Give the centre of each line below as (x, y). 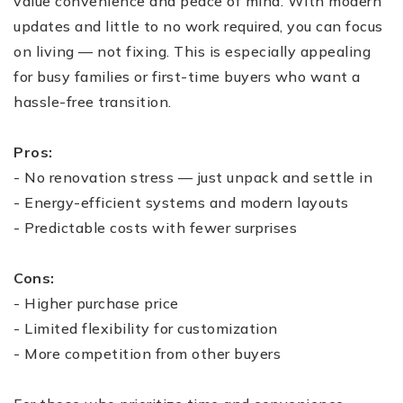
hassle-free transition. (93, 101)
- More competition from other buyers (147, 353)
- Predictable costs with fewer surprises (155, 227)
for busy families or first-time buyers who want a (187, 76)
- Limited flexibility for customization (146, 328)
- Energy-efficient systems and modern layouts (181, 202)
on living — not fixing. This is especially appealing (192, 51)
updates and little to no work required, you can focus (198, 26)
